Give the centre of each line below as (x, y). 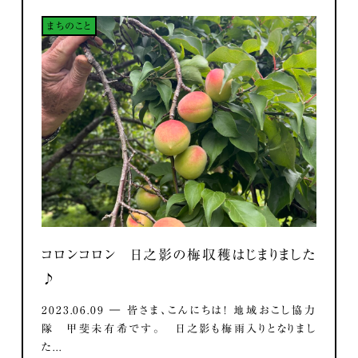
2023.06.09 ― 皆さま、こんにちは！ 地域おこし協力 (179, 310)
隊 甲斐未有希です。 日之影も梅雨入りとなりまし (179, 328)
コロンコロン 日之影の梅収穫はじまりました (179, 255)
